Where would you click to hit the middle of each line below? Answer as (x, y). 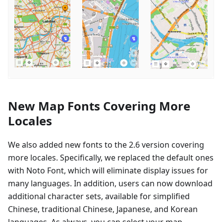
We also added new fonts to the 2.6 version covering (106, 144)
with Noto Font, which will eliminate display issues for (108, 170)
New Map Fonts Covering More (99, 106)
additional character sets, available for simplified (99, 196)
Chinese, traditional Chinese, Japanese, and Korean (103, 209)
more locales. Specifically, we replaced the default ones (111, 157)
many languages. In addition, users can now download (110, 183)
